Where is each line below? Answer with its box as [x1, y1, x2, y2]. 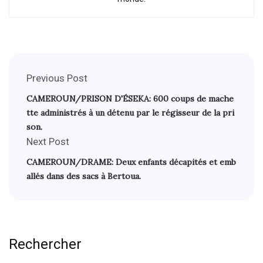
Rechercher [9, 236, 82, 253]
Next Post [26, 136, 69, 148]
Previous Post [26, 72, 87, 85]
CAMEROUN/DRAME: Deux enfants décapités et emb [26, 157, 236, 168]
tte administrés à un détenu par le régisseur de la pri [26, 107, 234, 119]
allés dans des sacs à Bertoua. [26, 171, 141, 182]
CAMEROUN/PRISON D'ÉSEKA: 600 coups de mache [26, 93, 234, 104]
